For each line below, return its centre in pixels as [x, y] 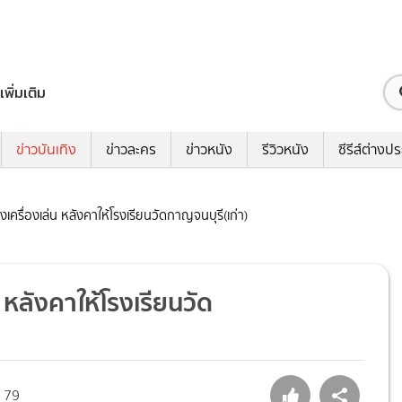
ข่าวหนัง [209, 150]
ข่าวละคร [131, 150]
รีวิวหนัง [285, 150]
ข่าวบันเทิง [46, 150]
